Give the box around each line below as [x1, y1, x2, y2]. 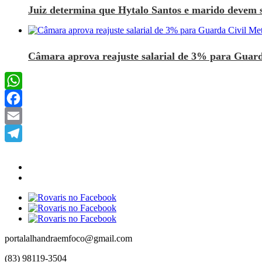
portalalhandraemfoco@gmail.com [5, 233, 132, 243]
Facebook [5, 110, 41, 120]
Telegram [5, 145, 39, 156]
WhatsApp [5, 92, 44, 103]
